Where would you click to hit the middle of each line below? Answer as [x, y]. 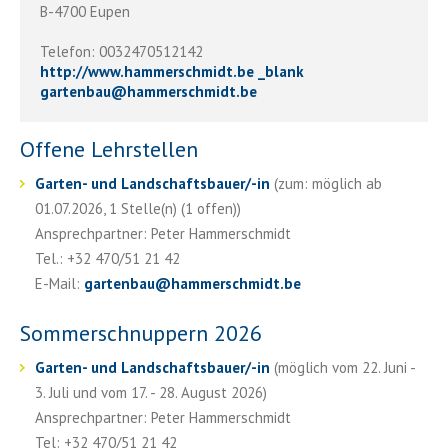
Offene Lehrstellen [109, 148]
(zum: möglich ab [326, 183]
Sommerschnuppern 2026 [141, 332]
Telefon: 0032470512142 [121, 51]
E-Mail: [59, 283]
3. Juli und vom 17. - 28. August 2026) [151, 392]
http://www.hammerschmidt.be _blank [172, 71]
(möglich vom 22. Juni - [343, 367]
